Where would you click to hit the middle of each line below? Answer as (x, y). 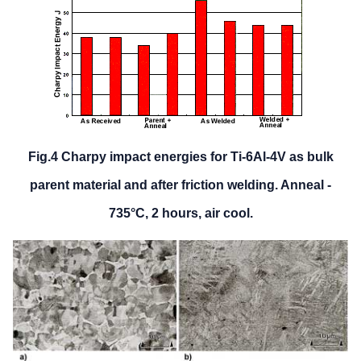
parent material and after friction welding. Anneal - (180, 185)
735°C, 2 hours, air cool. (180, 213)
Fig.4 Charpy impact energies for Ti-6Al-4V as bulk (180, 156)
